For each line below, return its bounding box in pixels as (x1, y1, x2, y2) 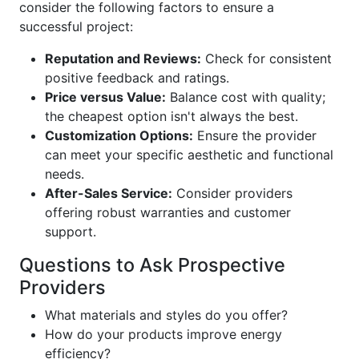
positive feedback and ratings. (45, 70, 229, 86)
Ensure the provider (193, 127, 317, 143)
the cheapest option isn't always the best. (45, 108, 298, 124)
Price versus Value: (45, 89, 166, 105)
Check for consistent (201, 50, 332, 67)
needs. (45, 166, 84, 182)
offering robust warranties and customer (45, 204, 291, 220)
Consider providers (172, 185, 292, 201)
